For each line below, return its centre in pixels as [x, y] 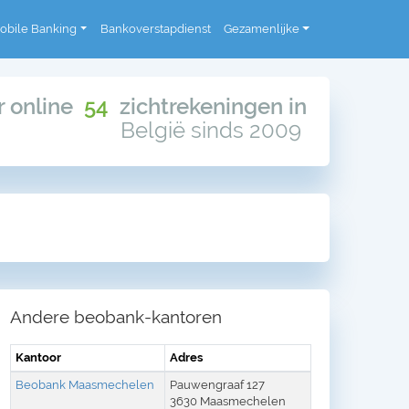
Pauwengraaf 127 [217, 384]
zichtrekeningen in [207, 107]
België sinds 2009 [213, 131]
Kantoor [38, 357]
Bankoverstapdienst [155, 29]
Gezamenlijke [261, 29]
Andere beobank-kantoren [116, 316]
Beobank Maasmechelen [85, 384]
